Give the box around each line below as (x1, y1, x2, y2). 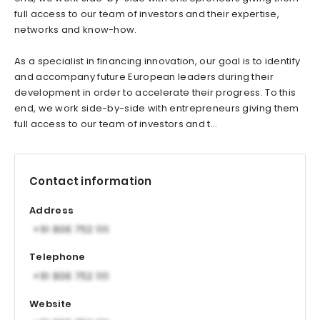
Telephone (29, 250, 86, 264)
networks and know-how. (14, 23, 137, 37)
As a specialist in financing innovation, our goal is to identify (14, 54, 301, 69)
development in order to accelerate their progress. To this (14, 86, 296, 100)
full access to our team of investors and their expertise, (14, 7, 280, 21)
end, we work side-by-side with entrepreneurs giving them (14, 101, 299, 116)
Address (29, 203, 74, 217)
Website (29, 297, 72, 311)
